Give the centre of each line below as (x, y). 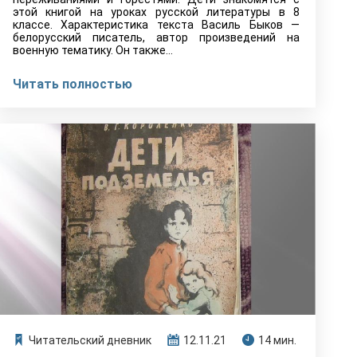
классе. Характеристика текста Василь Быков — (156, 25)
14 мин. (277, 340)
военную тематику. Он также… (93, 50)
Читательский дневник (90, 340)
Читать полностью (73, 84)
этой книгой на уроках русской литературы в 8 (156, 12)
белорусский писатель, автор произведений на (156, 37)
